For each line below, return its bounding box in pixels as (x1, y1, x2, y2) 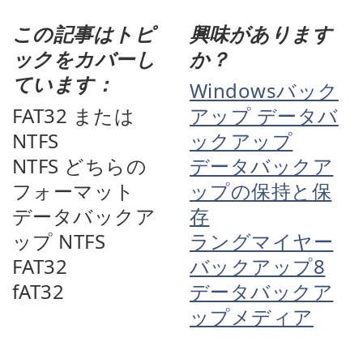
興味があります (190, 19, 333, 47)
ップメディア (190, 302, 314, 330)
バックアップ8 (190, 252, 326, 280)
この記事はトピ (12, 19, 156, 47)
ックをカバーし (12, 45, 156, 72)
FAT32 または (12, 101, 135, 129)
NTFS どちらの (12, 152, 147, 179)
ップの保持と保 (190, 177, 332, 204)
